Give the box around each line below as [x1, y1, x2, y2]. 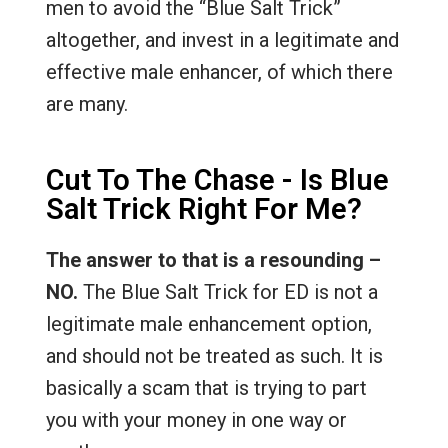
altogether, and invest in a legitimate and [45, 27, 399, 52]
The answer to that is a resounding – [45, 247, 381, 272]
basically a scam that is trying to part [45, 375, 367, 400]
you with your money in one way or [45, 407, 347, 432]
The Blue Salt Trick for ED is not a [77, 279, 378, 304]
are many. [45, 91, 128, 116]
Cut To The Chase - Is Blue [45, 162, 389, 197]
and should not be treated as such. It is [45, 343, 383, 368]
